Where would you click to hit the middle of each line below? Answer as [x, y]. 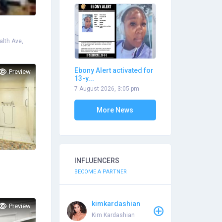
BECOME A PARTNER [100, 172]
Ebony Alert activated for [114, 70]
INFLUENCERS [97, 161]
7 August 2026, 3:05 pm [107, 89]
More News [115, 110]
